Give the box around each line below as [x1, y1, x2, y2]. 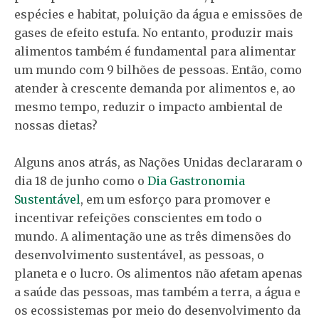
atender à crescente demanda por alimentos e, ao [14, 80, 296, 95]
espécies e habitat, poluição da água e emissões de [14, 6, 303, 21]
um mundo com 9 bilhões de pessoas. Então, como [14, 62, 302, 77]
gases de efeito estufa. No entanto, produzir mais [14, 25, 293, 40]
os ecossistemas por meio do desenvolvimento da [14, 303, 300, 318]
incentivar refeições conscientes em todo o [14, 210, 262, 225]
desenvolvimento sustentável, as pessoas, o [14, 247, 264, 262]
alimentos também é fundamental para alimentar [14, 43, 296, 58]
